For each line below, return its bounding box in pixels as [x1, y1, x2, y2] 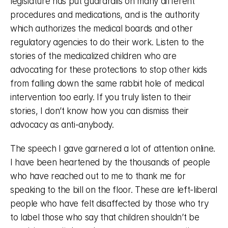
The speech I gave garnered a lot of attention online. [10, 144, 215, 154]
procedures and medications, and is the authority [10, 10, 199, 20]
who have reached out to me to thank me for [10, 171, 186, 181]
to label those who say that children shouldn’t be [10, 212, 199, 222]
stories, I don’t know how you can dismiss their [10, 106, 189, 116]
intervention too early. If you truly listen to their [10, 92, 191, 102]
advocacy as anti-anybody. [10, 120, 117, 130]
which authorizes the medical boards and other [10, 23, 193, 34]
